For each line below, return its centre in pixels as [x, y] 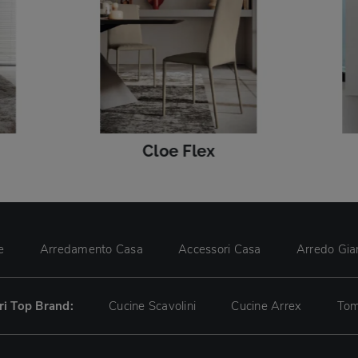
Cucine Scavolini [153, 306]
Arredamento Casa [91, 250]
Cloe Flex [179, 151]
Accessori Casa [220, 250]
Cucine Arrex [267, 306]
